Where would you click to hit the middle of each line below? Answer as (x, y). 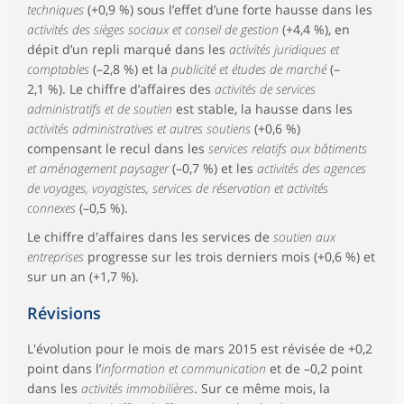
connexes (53, 208)
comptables (60, 69)
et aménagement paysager (100, 169)
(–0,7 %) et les (215, 169)
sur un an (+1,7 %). (83, 277)
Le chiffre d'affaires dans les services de (150, 237)
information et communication (185, 369)
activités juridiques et (284, 50)
